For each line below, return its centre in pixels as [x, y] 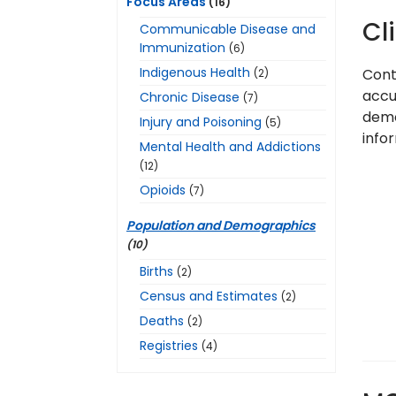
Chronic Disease [190, 97]
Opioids [163, 190]
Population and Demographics [221, 225]
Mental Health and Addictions [230, 147]
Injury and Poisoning [201, 122]
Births [156, 271]
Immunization [183, 48]
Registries [169, 346]
